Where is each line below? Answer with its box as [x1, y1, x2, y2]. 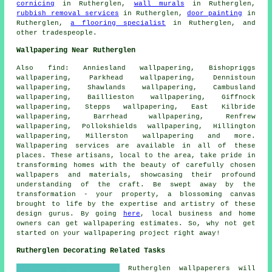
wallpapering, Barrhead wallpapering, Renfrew [16, 112, 256, 120]
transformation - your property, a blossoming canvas [16, 190, 256, 198]
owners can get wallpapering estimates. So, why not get [16, 219, 256, 227]
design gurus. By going [16, 209, 123, 217]
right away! [169, 229, 221, 237]
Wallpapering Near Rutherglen [16, 46, 136, 55]
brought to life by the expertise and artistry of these [16, 200, 256, 208]
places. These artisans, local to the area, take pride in [16, 151, 256, 159]
